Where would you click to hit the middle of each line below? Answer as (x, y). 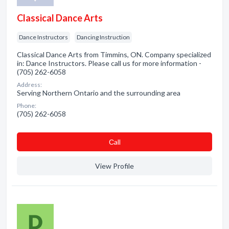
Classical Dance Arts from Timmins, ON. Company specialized (114, 54)
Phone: (27, 106)
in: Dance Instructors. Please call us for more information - (109, 63)
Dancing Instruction (103, 37)
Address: (29, 85)
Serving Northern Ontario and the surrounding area (99, 93)
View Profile (114, 166)
